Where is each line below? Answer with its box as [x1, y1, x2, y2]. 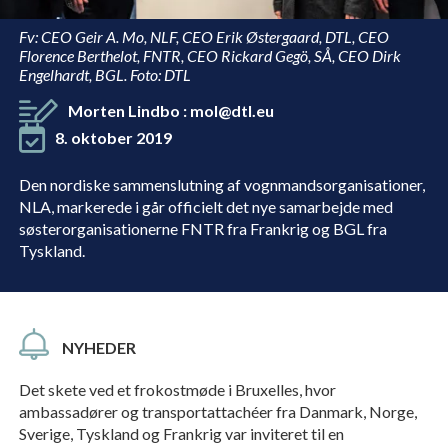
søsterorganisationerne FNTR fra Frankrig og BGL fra [18, 219, 387, 238]
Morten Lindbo [68, 101, 184, 120]
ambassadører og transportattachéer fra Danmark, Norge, [18, 402, 417, 422]
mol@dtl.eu [190, 101, 275, 120]
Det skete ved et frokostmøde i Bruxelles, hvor [18, 380, 336, 400]
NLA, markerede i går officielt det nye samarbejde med [18, 197, 393, 216]
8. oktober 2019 [54, 128, 172, 147]
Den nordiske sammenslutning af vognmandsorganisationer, [18, 175, 425, 194]
